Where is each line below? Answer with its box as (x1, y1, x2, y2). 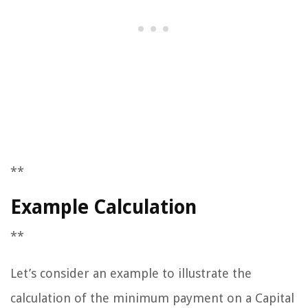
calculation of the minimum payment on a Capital (10, 291, 294, 305)
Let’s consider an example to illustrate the (10, 266, 252, 280)
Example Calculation (10, 196, 197, 219)
